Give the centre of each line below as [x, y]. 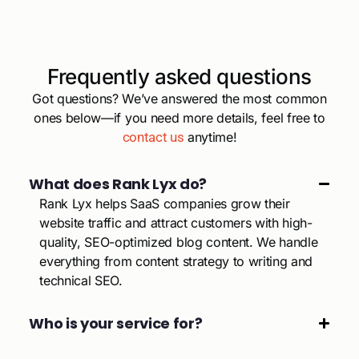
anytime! [210, 137]
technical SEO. [81, 280]
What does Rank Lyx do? [118, 184]
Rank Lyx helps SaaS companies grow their [165, 203]
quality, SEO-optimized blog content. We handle [179, 242]
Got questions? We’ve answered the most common [179, 98]
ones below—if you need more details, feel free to [179, 117]
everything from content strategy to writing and [176, 261]
